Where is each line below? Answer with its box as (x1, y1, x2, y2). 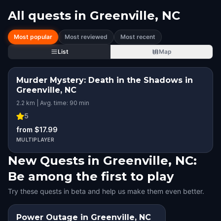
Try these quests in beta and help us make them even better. (8, 187, 204, 195)
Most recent (120, 33, 155, 40)
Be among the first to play (8, 169, 174, 184)
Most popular (14, 33, 52, 40)
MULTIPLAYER (16, 137, 54, 143)
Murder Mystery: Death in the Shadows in (16, 75, 193, 85)
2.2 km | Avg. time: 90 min (16, 99, 89, 107)
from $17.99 (16, 125, 58, 134)
